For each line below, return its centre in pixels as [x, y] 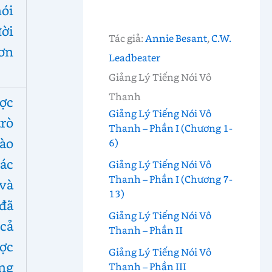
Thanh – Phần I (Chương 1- [170, 128]
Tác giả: [127, 38]
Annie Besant [176, 38]
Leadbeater [134, 58]
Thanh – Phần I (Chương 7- [170, 179]
